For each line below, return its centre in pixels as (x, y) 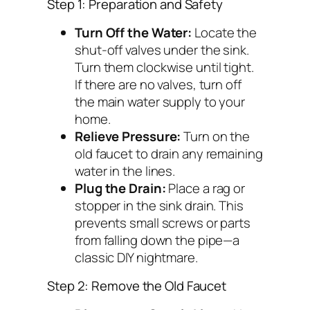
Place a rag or (206, 188)
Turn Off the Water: (134, 32)
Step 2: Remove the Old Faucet (137, 286)
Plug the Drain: (120, 188)
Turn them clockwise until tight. (164, 67)
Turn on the (216, 136)
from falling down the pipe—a (157, 240)
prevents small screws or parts (163, 222)
